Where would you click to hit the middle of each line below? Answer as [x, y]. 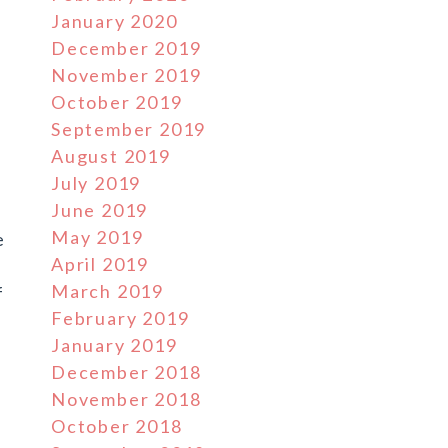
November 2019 [126, 75]
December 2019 [126, 48]
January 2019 [114, 345]
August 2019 [111, 156]
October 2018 [117, 426]
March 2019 [107, 291]
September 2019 [129, 129]
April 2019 [100, 264]
